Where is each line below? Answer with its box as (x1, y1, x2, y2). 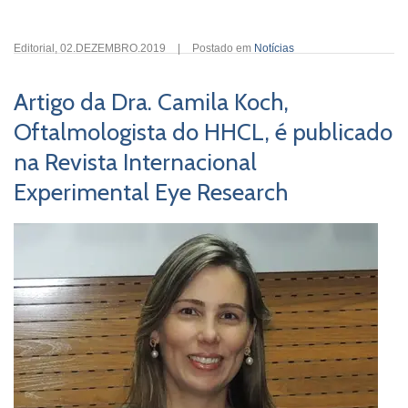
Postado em (192, 42, 254, 55)
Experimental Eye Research (14, 178, 288, 207)
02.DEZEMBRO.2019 (60, 42, 166, 55)
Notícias (254, 42, 294, 55)
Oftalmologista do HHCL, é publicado (14, 117, 393, 147)
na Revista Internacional (14, 148, 257, 177)
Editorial (14, 42, 55, 55)
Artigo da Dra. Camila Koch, (14, 87, 289, 117)
